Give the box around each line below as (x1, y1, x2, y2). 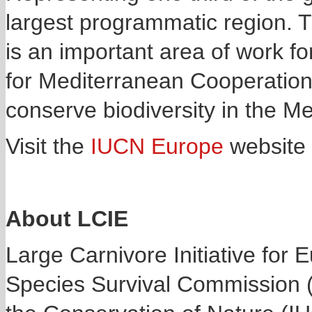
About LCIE (6, 206, 128, 231)
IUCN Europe (91, 134, 224, 159)
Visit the (6, 134, 91, 159)
